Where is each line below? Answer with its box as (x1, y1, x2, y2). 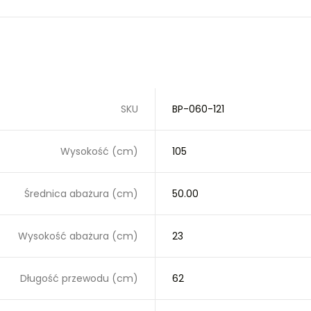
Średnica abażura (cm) (24, 187, 138, 201)
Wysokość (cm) (60, 144, 138, 158)
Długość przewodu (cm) (20, 271, 138, 285)
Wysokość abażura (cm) (18, 229, 138, 243)
